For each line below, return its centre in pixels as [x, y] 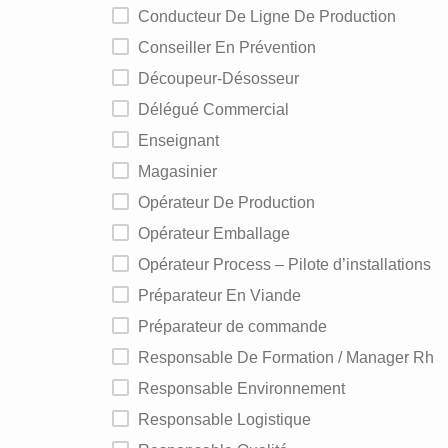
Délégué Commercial [219, 109]
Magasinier [184, 171]
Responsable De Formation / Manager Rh [292, 357]
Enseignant [184, 140]
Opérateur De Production [232, 202]
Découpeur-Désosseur [224, 78]
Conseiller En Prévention [233, 47]
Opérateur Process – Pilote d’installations [290, 264]
